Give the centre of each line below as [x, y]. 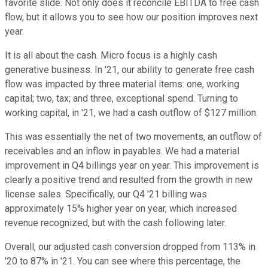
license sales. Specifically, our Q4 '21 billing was [106, 194]
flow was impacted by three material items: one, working [122, 84]
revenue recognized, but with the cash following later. [115, 223]
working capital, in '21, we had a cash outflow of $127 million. [131, 113]
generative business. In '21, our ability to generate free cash [130, 70]
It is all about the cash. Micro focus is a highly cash [111, 56]
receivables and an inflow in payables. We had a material [122, 151]
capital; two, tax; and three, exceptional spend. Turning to [121, 99]
